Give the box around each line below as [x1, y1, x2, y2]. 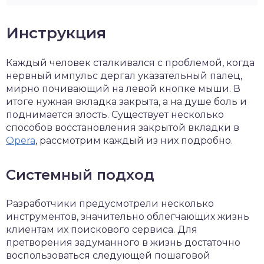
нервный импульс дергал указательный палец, [6, 70, 242, 81]
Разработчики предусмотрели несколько [6, 198, 214, 209]
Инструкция [6, 24, 106, 42]
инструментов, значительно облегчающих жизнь [6, 211, 249, 222]
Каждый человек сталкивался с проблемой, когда [6, 57, 255, 68]
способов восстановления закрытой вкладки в [6, 122, 239, 133]
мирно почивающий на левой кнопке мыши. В [6, 83, 240, 94]
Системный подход [6, 166, 154, 183]
